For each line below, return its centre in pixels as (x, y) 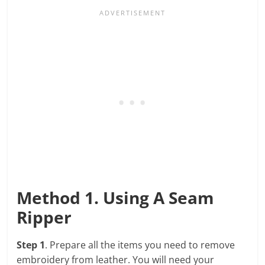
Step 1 (31, 245)
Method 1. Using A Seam (116, 197)
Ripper (44, 217)
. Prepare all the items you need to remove (140, 245)
